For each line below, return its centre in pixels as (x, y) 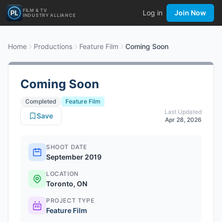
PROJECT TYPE (70, 200)
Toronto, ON (67, 184)
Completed (41, 101)
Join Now (190, 13)
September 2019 (74, 157)
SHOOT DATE (67, 147)
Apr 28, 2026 (183, 120)
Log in (153, 13)
